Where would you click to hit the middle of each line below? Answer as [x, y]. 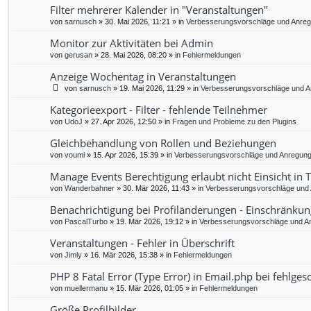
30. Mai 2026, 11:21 [137, 22]
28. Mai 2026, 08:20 [134, 55]
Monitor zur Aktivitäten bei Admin [132, 43]
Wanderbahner [90, 188]
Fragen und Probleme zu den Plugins [234, 122]
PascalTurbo [86, 222]
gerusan [78, 55]
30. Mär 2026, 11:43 [156, 188]
